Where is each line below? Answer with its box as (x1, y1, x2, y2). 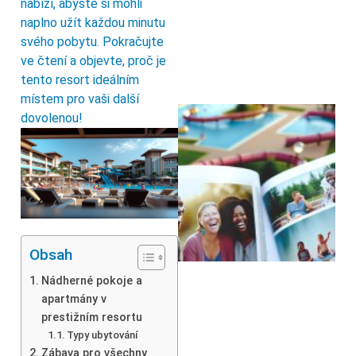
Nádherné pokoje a (41, 273, 142, 288)
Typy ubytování (67, 328, 139, 341)
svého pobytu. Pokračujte (21, 34, 164, 50)
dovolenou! (21, 110, 83, 126)
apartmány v (41, 292, 106, 306)
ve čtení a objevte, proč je (21, 53, 166, 69)
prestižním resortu (41, 310, 142, 324)
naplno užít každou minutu (21, 15, 165, 31)
